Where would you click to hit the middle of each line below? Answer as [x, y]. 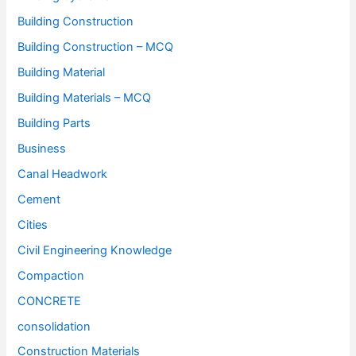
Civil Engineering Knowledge [95, 250]
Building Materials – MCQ [85, 98]
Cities [33, 224]
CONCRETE [50, 301]
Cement [39, 199]
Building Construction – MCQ [96, 47]
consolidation [54, 326]
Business [42, 148]
